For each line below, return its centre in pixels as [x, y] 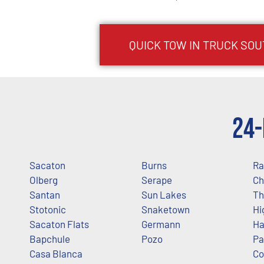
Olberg [44, 179]
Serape [156, 179]
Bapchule [50, 238]
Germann [161, 224]
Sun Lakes [164, 194]
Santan [45, 194]
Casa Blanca [56, 253]
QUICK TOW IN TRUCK [184, 44]
